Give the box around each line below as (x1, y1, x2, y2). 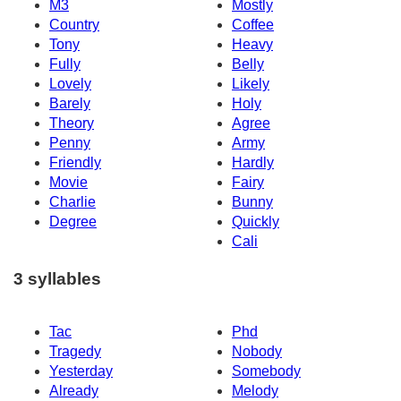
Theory (49, 115, 94, 131)
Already (49, 383, 98, 399)
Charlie (49, 193, 96, 209)
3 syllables (13, 269, 101, 289)
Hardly (232, 154, 274, 170)
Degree (49, 213, 97, 229)
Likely (232, 75, 269, 91)
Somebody (232, 363, 301, 380)
